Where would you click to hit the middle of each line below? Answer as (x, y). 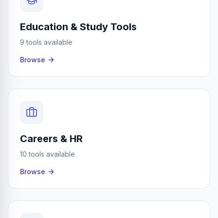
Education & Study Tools (78, 27)
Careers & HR (51, 139)
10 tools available (47, 154)
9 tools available (46, 42)
